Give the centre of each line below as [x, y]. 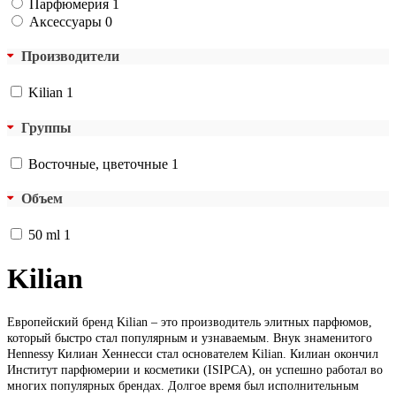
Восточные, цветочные [100, 164]
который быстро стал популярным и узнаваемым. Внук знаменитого [190, 339]
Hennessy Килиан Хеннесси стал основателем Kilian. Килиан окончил [193, 354]
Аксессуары [67, 21]
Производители [70, 57]
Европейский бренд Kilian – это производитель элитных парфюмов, [190, 323]
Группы [46, 127]
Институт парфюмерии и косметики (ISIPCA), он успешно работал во [195, 370]
